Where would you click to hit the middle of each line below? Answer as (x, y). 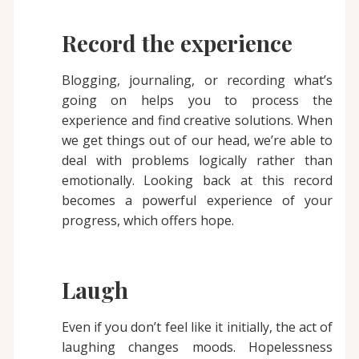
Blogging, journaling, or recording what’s (197, 81)
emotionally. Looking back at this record (197, 181)
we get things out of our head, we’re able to (197, 141)
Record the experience (177, 43)
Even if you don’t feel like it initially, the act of (197, 327)
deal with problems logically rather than (197, 161)
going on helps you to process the (197, 101)
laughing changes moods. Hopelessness (197, 347)
